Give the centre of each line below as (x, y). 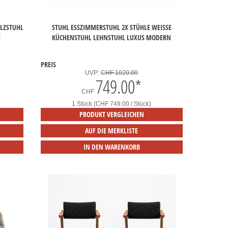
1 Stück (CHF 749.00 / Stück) (112, 104)
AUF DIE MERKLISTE (112, 131)
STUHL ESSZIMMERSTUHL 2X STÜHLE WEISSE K (111, 27)
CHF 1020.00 (120, 73)
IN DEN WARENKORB (111, 147)
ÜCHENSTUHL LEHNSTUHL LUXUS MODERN (109, 38)
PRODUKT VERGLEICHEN (111, 115)
